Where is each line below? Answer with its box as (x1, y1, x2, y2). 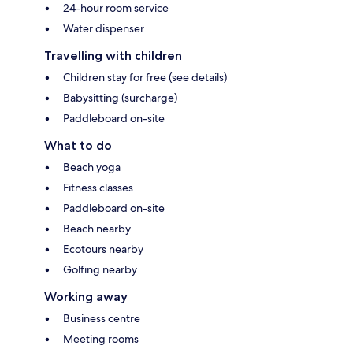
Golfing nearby (63, 262, 137, 277)
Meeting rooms (63, 331, 139, 346)
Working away (44, 288, 128, 304)
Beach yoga (63, 159, 121, 174)
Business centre (63, 310, 140, 325)
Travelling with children (44, 47, 182, 63)
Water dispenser (63, 20, 144, 35)
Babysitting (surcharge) (63, 90, 177, 105)
